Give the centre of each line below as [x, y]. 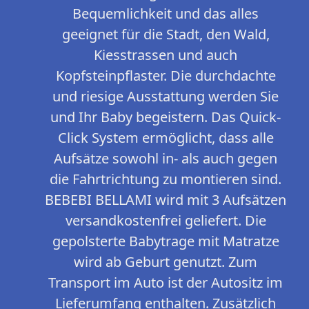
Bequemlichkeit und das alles [166, 14]
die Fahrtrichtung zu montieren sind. [166, 179]
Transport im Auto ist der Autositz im [166, 283]
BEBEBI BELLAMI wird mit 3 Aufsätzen [166, 200]
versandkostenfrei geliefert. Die [166, 221]
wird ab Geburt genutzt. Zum [166, 262]
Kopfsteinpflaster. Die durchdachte [166, 76]
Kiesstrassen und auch [166, 55]
